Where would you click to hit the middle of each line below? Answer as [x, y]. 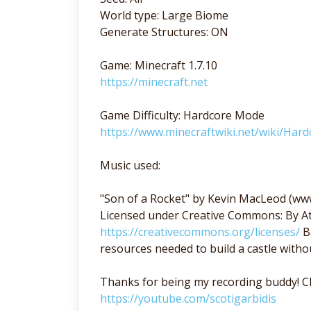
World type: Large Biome [164, 15]
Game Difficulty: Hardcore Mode [182, 115]
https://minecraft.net [154, 82]
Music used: [130, 165]
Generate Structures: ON [164, 32]
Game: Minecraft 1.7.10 [159, 65]
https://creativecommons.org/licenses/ [200, 232]
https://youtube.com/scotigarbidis [188, 298]
